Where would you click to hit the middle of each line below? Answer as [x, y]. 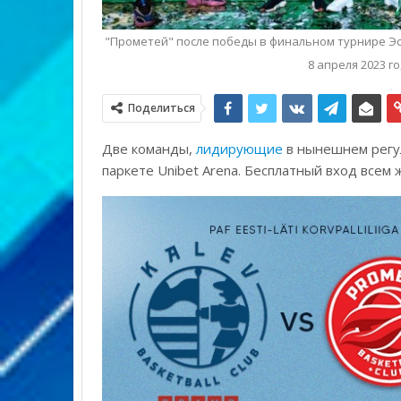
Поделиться [161, 108]
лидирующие [239, 149]
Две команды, [149, 149]
